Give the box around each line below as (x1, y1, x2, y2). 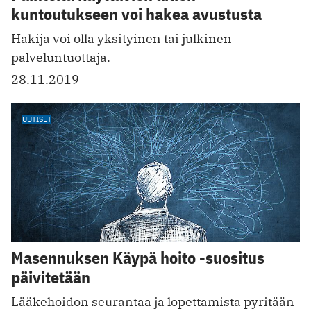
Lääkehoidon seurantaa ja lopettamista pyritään (11, 293, 294, 310)
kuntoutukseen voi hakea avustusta (11, 3, 262, 26)
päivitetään (11, 265, 90, 288)
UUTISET (22, 114, 51, 125)
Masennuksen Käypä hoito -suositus (11, 246, 264, 269)
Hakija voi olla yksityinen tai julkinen (11, 31, 232, 47)
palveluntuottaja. (11, 49, 110, 66)
